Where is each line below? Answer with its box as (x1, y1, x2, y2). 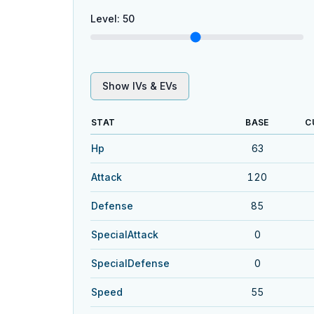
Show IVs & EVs (102, 80, 177, 92)
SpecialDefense (91, 257, 170, 269)
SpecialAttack (91, 228, 158, 240)
